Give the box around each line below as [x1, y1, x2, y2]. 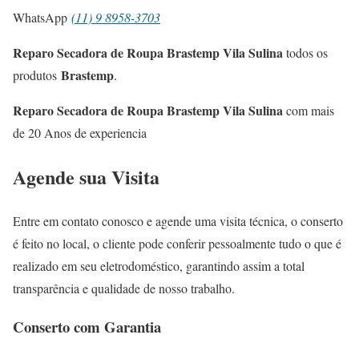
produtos [13, 66, 61, 83]
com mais [283, 101, 334, 119]
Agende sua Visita [13, 162, 159, 191]
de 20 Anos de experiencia [13, 123, 147, 141]
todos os [283, 43, 328, 61]
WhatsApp [13, 8, 71, 26]
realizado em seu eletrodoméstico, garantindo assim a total [13, 256, 305, 274]
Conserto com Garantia [13, 316, 161, 338]
